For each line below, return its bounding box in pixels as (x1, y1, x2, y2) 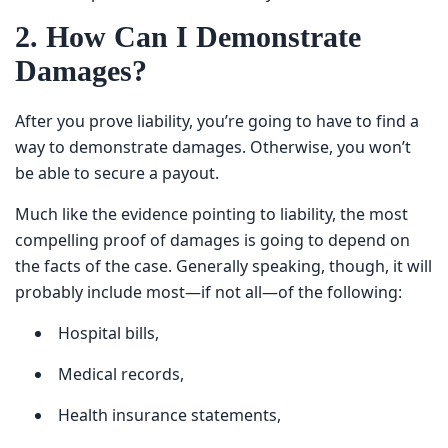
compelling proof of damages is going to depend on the (15, 220, 412, 240)
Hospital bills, (57, 313, 150, 333)
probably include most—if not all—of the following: (15, 272, 378, 292)
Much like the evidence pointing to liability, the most (15, 194, 381, 214)
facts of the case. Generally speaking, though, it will (15, 246, 383, 266)
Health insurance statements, (57, 395, 266, 415)
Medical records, (57, 354, 176, 374)
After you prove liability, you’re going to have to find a (15, 101, 399, 121)
